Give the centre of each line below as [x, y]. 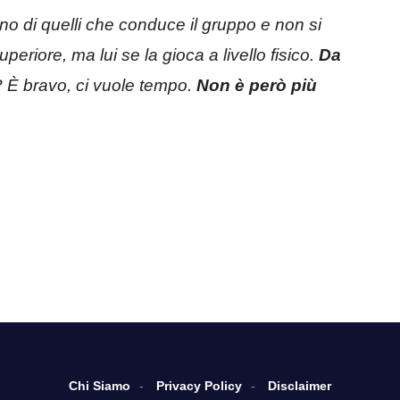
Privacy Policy [199, 385]
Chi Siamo [100, 385]
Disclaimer [300, 385]
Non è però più [257, 85]
